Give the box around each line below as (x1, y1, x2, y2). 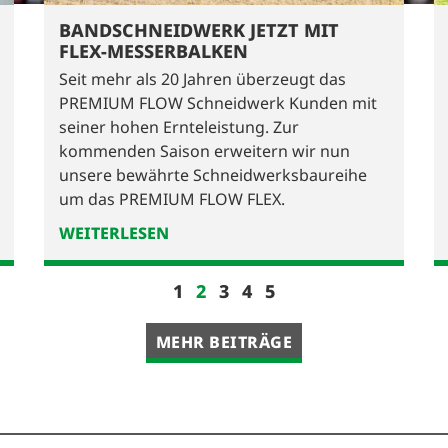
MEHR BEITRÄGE (155, 331, 293, 354)
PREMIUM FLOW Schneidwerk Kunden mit (59, 92, 377, 115)
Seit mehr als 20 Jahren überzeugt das (59, 68, 346, 91)
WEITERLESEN (59, 222, 169, 245)
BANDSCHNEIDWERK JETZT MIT (59, 18, 339, 43)
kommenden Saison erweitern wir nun (59, 140, 350, 163)
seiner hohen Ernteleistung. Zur (59, 116, 299, 139)
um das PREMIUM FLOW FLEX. (59, 188, 285, 211)
